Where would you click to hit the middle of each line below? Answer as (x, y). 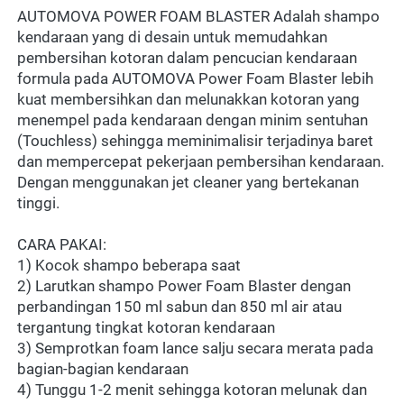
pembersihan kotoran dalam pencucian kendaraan (187, 58)
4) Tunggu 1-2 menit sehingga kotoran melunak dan (192, 390)
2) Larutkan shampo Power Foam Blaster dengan (184, 286)
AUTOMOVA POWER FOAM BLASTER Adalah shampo (198, 17)
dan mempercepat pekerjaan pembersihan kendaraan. (201, 162)
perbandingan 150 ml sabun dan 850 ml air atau (179, 307)
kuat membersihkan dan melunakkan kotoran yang (188, 100)
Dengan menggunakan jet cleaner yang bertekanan (188, 183)
